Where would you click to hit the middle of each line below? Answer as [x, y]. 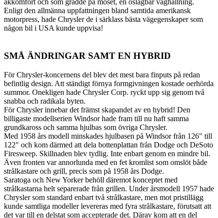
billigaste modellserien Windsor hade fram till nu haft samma [96, 118]
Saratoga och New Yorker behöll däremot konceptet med [91, 180]
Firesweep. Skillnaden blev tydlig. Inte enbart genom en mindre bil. [107, 153]
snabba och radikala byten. [45, 101]
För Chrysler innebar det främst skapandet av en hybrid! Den [97, 109]
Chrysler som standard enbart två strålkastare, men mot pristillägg [104, 197]
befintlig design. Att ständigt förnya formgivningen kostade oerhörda [109, 83]
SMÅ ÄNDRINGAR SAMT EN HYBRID [87, 56]
